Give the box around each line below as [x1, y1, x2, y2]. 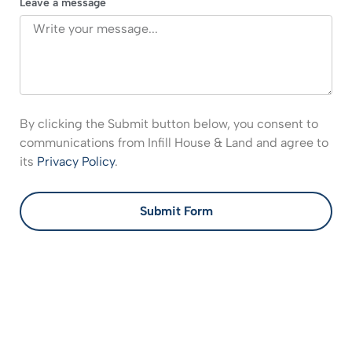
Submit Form [139, 203, 213, 219]
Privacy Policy [37, 154, 115, 170]
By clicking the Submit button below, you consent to [20, 116, 318, 132]
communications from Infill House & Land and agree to [20, 135, 328, 151]
